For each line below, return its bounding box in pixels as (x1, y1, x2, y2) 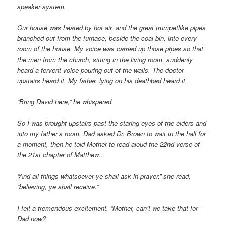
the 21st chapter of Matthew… (17, 150, 106, 160)
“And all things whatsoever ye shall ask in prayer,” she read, (17, 171, 191, 181)
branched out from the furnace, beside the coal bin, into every (17, 33, 197, 43)
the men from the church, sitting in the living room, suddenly (17, 54, 193, 65)
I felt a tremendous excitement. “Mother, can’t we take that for (17, 203, 198, 213)
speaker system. (17, 1, 67, 11)
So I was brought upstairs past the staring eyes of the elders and (17, 118, 207, 128)
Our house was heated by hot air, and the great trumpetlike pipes (17, 23, 206, 33)
